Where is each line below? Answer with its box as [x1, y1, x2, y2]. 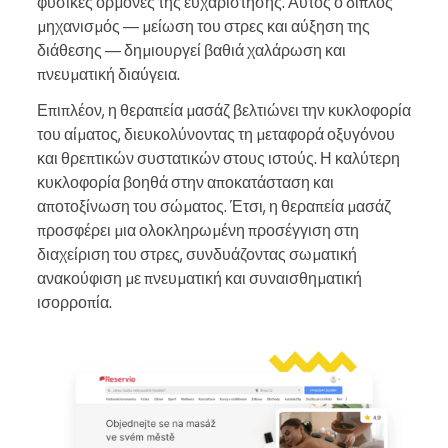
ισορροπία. [37, 292, 112, 313]
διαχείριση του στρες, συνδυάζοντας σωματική [37, 244, 357, 265]
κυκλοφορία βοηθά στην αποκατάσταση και [37, 172, 334, 193]
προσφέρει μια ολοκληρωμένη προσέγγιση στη [37, 220, 359, 241]
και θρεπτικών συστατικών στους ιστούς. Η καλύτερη [37, 148, 400, 169]
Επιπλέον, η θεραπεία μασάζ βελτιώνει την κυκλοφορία [37, 100, 411, 121]
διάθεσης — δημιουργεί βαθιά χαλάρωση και [37, 40, 346, 61]
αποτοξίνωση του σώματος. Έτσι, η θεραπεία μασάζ [37, 196, 391, 217]
